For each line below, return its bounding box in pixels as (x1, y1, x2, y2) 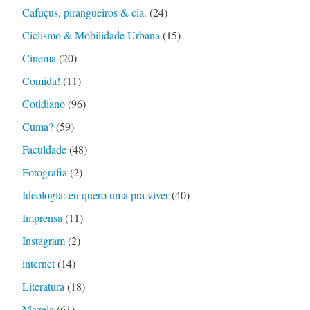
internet (21, 256, 55, 271)
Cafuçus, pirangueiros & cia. (21, 5, 147, 20)
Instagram (21, 233, 65, 248)
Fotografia (21, 165, 67, 180)
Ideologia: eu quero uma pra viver (21, 188, 169, 203)
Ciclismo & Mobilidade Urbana (21, 28, 160, 43)
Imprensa (21, 210, 62, 226)
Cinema (21, 51, 56, 66)
